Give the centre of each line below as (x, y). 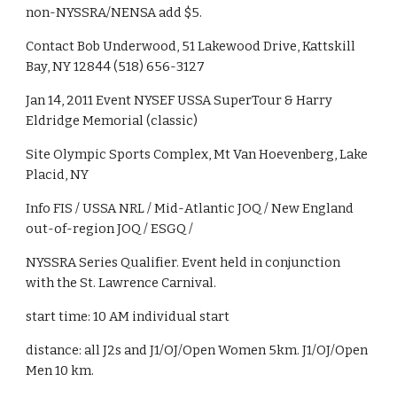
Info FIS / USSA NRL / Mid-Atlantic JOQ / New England (190, 208)
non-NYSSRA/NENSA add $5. (114, 12)
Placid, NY (58, 175)
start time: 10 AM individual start (128, 316)
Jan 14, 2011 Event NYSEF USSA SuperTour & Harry (179, 100)
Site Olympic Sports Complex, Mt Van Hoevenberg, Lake (197, 154)
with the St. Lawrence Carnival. (121, 283)
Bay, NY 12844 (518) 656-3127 (116, 66)
